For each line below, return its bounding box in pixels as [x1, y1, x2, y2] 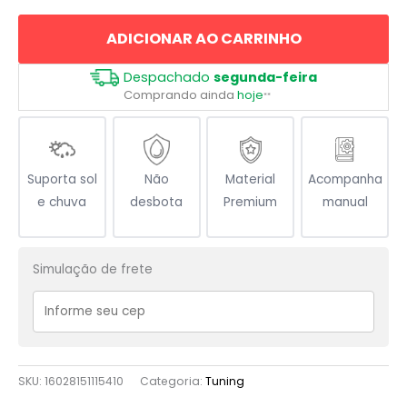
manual [322, 194, 368, 212]
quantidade [17, 29, 89, 47]
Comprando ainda [124, 85, 237, 104]
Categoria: [140, 372, 205, 389]
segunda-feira [213, 67, 317, 86]
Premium [223, 194, 278, 212]
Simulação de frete [33, 260, 153, 278]
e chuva [37, 194, 87, 212]
